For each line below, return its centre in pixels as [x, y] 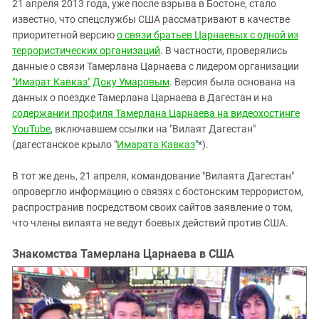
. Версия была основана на [232, 82]
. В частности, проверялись [224, 50]
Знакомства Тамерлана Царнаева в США [123, 253]
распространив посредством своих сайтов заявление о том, [152, 207]
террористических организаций [86, 50]
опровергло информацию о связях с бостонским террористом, [158, 191]
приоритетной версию [64, 35]
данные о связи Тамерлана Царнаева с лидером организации [156, 66]
